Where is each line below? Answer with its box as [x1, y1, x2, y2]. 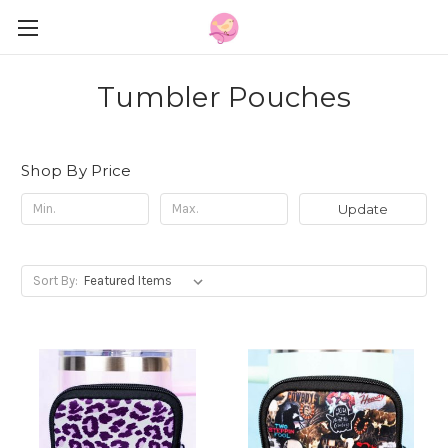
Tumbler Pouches [97, 80, 351, 114]
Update [337, 200, 388, 217]
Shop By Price [21, 161, 132, 180]
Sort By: [32, 272, 78, 288]
